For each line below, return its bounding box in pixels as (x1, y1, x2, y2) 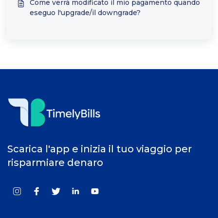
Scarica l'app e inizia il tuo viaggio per (7, 143, 192, 155)
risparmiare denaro (7, 157, 103, 169)
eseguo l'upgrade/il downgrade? (30, 8, 141, 17)
